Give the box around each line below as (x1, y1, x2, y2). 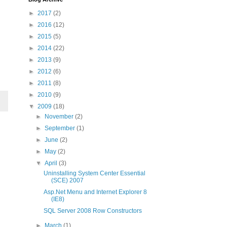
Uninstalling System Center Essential (43, 170, 145, 177)
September (45, 125, 77, 132)
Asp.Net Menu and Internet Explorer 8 (43, 188, 147, 196)
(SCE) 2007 (51, 177, 84, 184)
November (45, 113, 75, 120)
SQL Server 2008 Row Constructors (43, 207, 142, 214)
